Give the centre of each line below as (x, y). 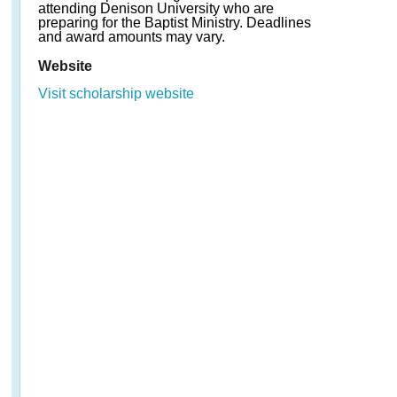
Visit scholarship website (116, 93)
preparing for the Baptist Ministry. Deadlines (175, 23)
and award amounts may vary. (132, 37)
